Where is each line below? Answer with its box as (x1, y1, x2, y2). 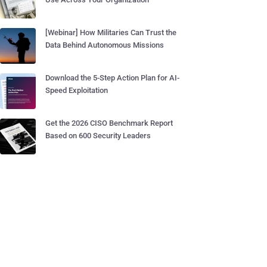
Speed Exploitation (45, 86, 108, 95)
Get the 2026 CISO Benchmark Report (45, 119, 173, 128)
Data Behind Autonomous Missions (45, 41, 164, 49)
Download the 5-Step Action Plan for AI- (45, 73, 179, 82)
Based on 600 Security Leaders (45, 131, 151, 140)
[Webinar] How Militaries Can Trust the (45, 28, 176, 37)
